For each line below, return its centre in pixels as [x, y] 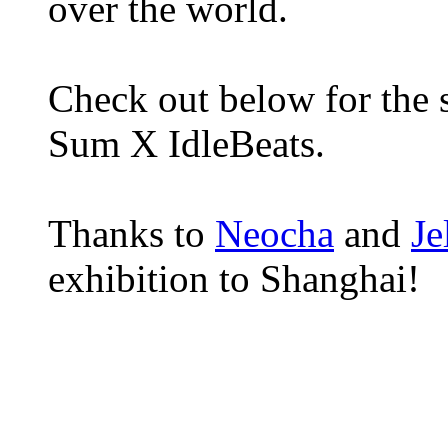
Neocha [274, 233]
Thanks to [131, 233]
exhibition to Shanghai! [234, 278]
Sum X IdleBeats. [186, 143]
